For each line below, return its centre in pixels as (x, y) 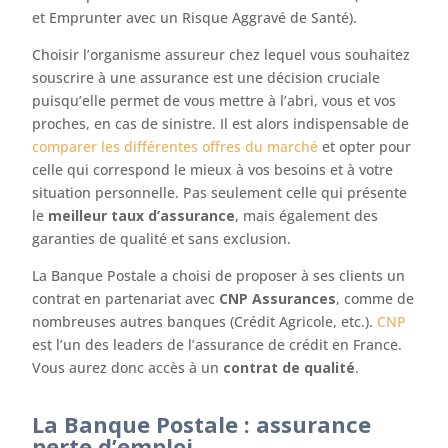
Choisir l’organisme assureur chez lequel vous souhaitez (221, 54)
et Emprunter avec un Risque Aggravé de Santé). (195, 17)
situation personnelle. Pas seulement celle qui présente (220, 192)
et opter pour (365, 146)
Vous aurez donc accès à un (128, 367)
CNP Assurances (278, 298)
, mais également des (307, 215)
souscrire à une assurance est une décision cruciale (206, 77)
